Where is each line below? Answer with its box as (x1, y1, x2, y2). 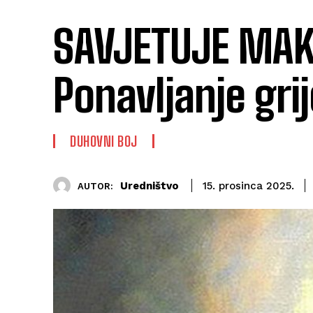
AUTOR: (78, 180, 113, 191)
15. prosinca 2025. (203, 180, 294, 193)
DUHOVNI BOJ (70, 133, 138, 150)
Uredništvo (120, 179, 179, 192)
